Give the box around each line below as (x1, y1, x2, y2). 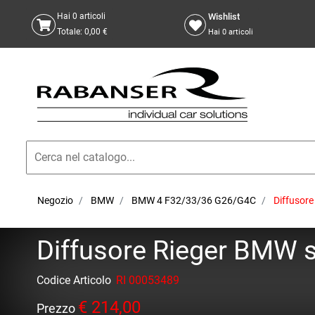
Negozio (37, 195, 73, 206)
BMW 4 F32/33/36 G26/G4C (131, 195, 256, 206)
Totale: (57, 26, 84, 37)
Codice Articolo (37, 274, 111, 287)
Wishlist (207, 11, 240, 22)
